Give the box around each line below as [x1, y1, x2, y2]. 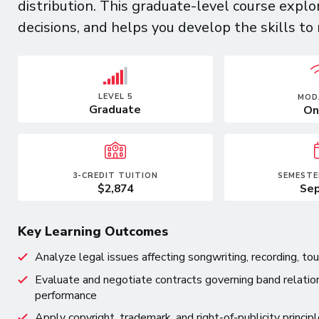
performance [34, 287, 97, 303]
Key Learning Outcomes [18, 223, 168, 240]
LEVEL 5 [98, 90, 132, 102]
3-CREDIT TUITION [72, 170, 158, 181]
